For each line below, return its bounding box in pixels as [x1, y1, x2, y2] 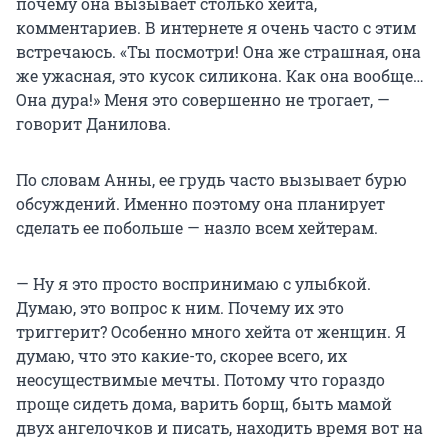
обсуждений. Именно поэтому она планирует [16, 193, 385, 215]
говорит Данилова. [16, 113, 171, 135]
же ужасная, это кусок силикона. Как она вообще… [16, 65, 424, 87]
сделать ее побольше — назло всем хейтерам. [16, 217, 378, 239]
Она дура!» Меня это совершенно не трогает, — [16, 89, 390, 111]
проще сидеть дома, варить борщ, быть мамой [16, 393, 392, 415]
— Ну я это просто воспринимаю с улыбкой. [16, 273, 371, 295]
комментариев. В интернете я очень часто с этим [16, 17, 416, 39]
